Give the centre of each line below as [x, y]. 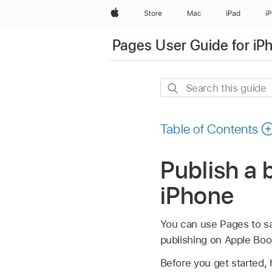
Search [176, 87]
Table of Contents [209, 129]
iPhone [197, 196]
